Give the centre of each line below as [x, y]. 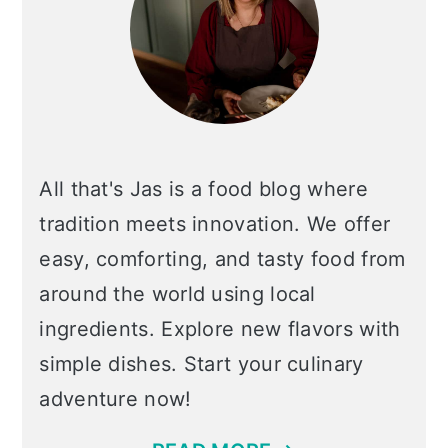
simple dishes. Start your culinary [201, 364]
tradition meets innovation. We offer [215, 224]
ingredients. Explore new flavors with [220, 329]
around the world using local [177, 294]
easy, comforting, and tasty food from [222, 259]
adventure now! [115, 399]
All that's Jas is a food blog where [203, 189]
